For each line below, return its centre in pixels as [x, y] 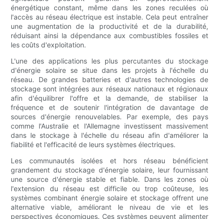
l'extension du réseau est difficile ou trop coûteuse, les [109, 189]
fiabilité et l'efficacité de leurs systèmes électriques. [93, 145]
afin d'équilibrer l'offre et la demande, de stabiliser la [109, 98]
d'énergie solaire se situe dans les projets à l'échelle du [109, 70]
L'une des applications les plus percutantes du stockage [109, 61]
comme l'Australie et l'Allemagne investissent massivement [109, 126]
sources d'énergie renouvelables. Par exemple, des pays [109, 117]
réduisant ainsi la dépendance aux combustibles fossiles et [109, 36]
